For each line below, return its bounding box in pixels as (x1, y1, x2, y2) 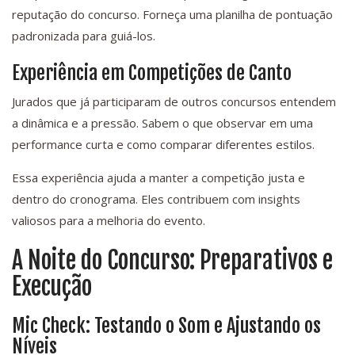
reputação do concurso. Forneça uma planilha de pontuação (12, 6, 333, 23)
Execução (12, 272, 92, 302)
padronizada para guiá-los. (12, 28, 155, 44)
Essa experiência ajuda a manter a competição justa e (12, 170, 305, 186)
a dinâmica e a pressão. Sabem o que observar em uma (12, 115, 313, 132)
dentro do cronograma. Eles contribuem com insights (12, 191, 300, 208)
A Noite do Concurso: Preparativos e (12, 246, 333, 276)
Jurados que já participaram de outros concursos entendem (12, 94, 336, 110)
